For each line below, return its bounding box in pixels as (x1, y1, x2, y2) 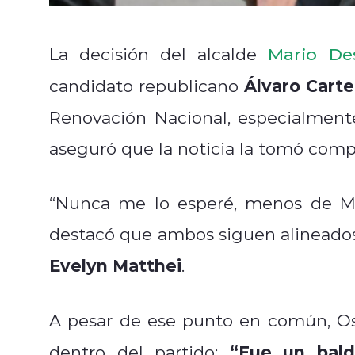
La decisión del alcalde (49, 42, 269, 65)
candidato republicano (49, 74, 244, 97)
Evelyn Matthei (49, 253, 181, 277)
